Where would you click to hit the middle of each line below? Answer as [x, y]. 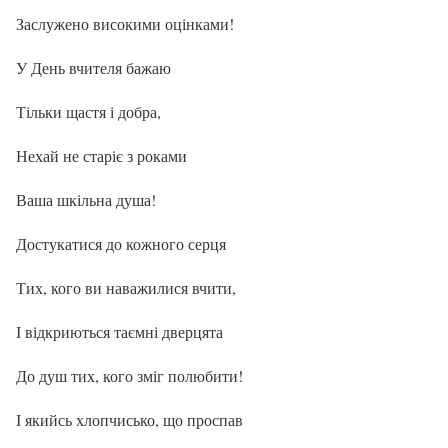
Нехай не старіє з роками [101, 155]
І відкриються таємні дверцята [119, 331]
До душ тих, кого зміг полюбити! [129, 375]
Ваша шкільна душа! [86, 199]
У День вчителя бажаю [93, 67]
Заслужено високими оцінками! [125, 23]
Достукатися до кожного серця [121, 243]
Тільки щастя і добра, [88, 111]
